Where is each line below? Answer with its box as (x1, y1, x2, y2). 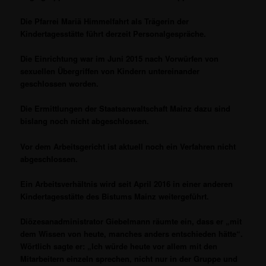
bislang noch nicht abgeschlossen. (20, 115, 150, 127)
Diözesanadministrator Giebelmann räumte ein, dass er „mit (20, 215, 242, 227)
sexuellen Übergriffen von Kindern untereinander (20, 65, 200, 77)
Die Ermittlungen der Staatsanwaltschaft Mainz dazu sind (20, 103, 231, 115)
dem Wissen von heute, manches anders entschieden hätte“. (20, 227, 243, 239)
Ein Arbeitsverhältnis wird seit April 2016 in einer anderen (20, 178, 233, 189)
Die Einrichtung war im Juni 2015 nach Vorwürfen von (20, 53, 219, 65)
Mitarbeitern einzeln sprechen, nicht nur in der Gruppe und (20, 252, 238, 264)
